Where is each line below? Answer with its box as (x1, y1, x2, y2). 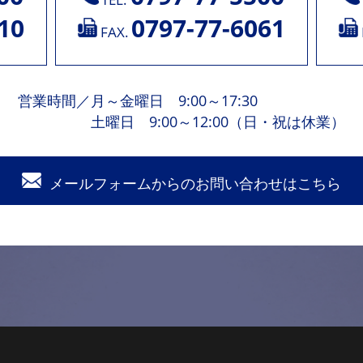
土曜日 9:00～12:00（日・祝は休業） (91, 111, 345, 131)
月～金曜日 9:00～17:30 (91, 90, 258, 110)
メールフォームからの (49, 173, 196, 194)
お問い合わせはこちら (195, 173, 342, 194)
